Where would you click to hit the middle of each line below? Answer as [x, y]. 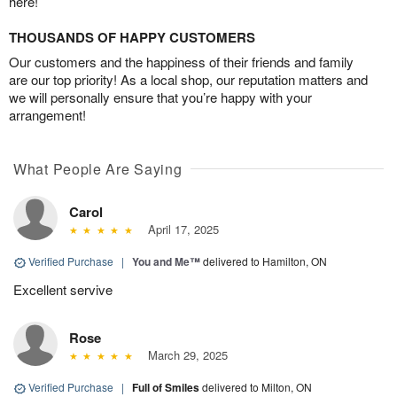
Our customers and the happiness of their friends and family [181, 62]
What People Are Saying [98, 169]
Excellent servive [63, 290]
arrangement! [47, 115]
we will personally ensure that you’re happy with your [160, 97]
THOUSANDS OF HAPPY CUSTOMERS [132, 38]
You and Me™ [166, 262]
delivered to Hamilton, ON [265, 261]
